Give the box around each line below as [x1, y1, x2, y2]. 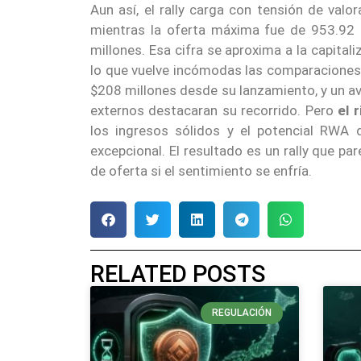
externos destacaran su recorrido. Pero [90, 102, 338, 118]
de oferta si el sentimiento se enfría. [90, 162, 312, 179]
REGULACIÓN [212, 307, 272, 319]
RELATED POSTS [90, 260, 266, 288]
